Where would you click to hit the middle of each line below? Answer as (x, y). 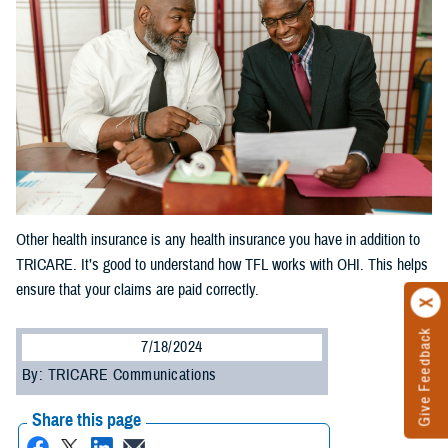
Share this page (86, 420)
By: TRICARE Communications (119, 375)
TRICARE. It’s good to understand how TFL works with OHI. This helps (222, 265)
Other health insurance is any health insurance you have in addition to (218, 240)
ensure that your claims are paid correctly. (137, 290)
